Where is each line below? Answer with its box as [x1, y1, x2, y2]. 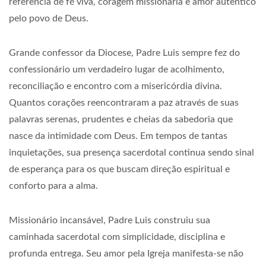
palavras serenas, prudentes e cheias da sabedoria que [9, 115, 233, 124]
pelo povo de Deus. [9, 14, 88, 23]
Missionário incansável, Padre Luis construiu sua [9, 216, 210, 225]
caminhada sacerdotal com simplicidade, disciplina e [9, 232, 225, 242]
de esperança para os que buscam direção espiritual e [9, 164, 230, 174]
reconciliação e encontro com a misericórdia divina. [9, 81, 222, 91]
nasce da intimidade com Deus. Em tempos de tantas [9, 131, 227, 141]
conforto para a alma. [9, 181, 98, 191]
